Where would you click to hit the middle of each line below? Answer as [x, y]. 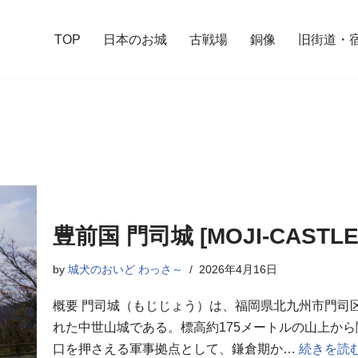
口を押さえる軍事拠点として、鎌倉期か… [176, 348]
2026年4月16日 [238, 269]
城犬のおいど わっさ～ [125, 269]
